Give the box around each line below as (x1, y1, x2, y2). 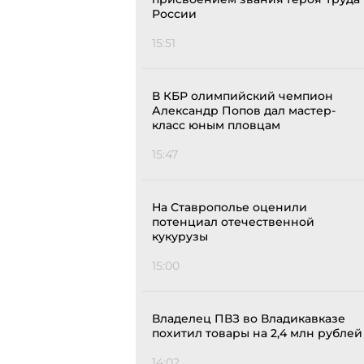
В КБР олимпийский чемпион (152, 89, 333, 104)
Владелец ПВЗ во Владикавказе (152, 311, 345, 327)
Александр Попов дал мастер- (152, 103, 336, 119)
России (152, 6, 197, 22)
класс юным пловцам (152, 118, 280, 133)
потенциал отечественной (152, 214, 314, 230)
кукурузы (152, 229, 208, 245)
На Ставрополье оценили (152, 200, 307, 215)
